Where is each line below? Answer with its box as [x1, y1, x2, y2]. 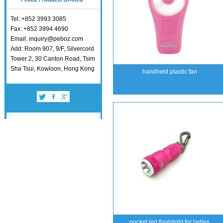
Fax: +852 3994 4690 [10, 25, 68, 32]
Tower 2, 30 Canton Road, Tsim [10, 55, 95, 62]
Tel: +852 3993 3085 [10, 15, 66, 22]
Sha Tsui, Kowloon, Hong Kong [10, 65, 95, 72]
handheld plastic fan [142, 68, 197, 75]
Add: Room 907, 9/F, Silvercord [10, 45, 94, 52]
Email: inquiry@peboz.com [10, 35, 83, 42]
